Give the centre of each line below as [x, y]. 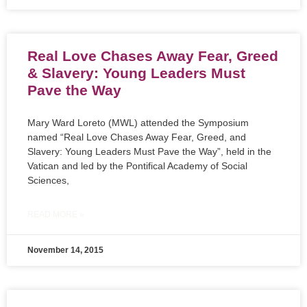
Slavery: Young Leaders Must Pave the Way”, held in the [149, 152]
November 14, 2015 [65, 250]
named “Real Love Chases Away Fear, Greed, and [137, 137]
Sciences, [48, 181]
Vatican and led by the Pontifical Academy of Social [137, 166]
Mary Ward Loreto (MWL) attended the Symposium [138, 123]
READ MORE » [56, 215]
